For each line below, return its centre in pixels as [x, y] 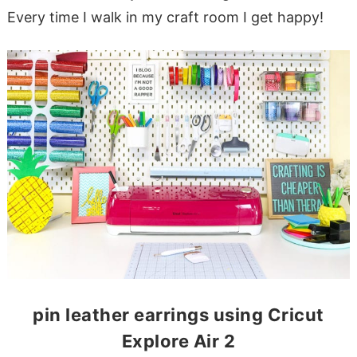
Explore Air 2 [178, 341]
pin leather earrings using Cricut [178, 314]
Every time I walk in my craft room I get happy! [165, 17]
